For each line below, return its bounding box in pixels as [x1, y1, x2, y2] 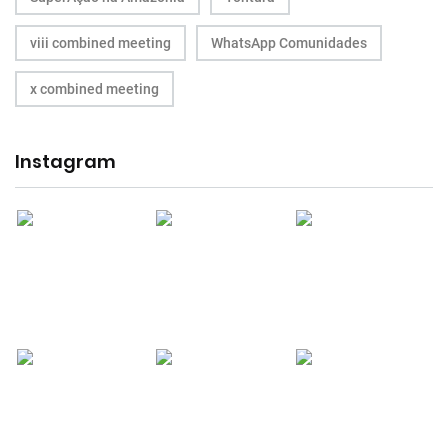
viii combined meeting [30, 34, 171, 51]
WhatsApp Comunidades [211, 34, 367, 51]
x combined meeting [30, 80, 159, 97]
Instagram [15, 148, 116, 174]
